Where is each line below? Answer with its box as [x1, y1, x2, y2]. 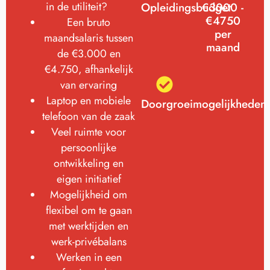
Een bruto [67, 14, 110, 31]
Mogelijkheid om [50, 187, 127, 203]
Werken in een [55, 250, 122, 266]
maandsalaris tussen [44, 30, 133, 46]
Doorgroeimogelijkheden [141, 96, 266, 113]
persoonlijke [61, 140, 116, 156]
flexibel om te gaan [45, 202, 132, 219]
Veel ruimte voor [51, 124, 126, 140]
